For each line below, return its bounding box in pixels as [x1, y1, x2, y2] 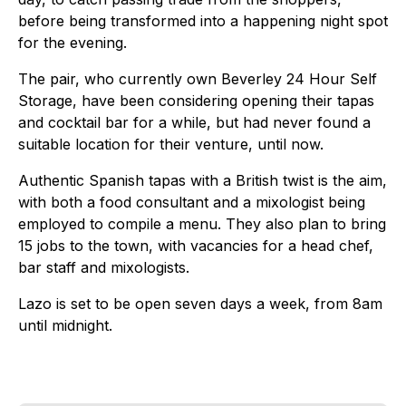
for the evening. [18, 33, 127, 52]
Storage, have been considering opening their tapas [18, 91, 374, 110]
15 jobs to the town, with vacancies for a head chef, [18, 236, 373, 255]
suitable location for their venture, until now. [18, 134, 324, 153]
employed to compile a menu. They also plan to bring [18, 214, 386, 233]
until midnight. [18, 315, 112, 334]
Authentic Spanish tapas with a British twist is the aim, [18, 170, 387, 189]
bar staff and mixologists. [18, 257, 189, 276]
